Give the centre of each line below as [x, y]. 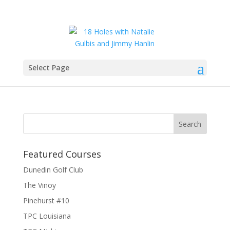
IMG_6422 [58, 78]
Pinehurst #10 [46, 200]
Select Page [49, 68]
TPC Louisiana [47, 216]
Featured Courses [62, 154]
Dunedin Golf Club [53, 170]
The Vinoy [39, 185]
